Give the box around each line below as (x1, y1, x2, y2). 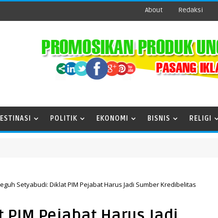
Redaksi (178, 6, 203, 14)
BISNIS (147, 114, 170, 123)
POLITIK (50, 114, 77, 123)
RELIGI (189, 114, 212, 123)
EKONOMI (96, 114, 128, 123)
